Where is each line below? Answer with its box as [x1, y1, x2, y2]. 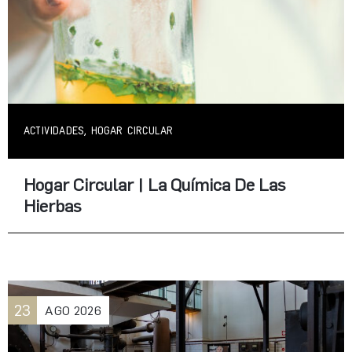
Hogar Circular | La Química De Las [24, 174, 286, 196]
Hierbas [24, 195, 82, 217]
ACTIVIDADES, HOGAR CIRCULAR [24, 125, 174, 137]
